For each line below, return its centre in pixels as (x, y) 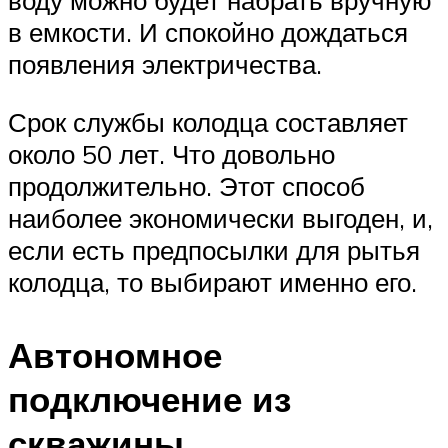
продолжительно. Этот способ (186, 185)
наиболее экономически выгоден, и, (220, 217)
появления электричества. (165, 64)
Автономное (115, 355)
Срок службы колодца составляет (208, 121)
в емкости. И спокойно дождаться (208, 32)
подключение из (149, 399)
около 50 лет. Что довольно (171, 153)
